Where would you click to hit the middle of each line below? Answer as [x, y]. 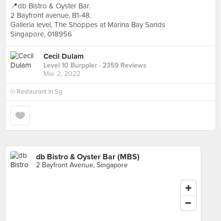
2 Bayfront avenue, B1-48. [51, 15]
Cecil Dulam [64, 56]
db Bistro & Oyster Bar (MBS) [88, 157]
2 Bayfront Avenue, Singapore [82, 165]
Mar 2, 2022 [62, 74]
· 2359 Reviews [122, 66]
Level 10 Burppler [70, 66]
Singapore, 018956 [41, 34]
